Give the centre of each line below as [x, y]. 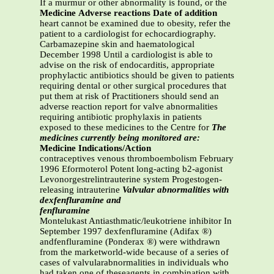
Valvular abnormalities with [176, 190]
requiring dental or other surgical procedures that [133, 86]
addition [201, 13]
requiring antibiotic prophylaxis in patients [121, 117]
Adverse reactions [114, 13]
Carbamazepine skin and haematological [117, 44]
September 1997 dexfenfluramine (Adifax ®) [126, 231]
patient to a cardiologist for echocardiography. [128, 34]
